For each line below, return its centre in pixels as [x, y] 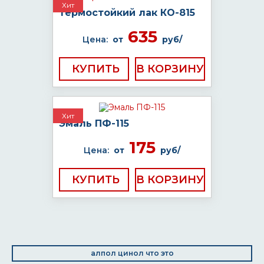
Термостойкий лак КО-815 [127, 13]
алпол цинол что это [132, 253]
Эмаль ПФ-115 [94, 123]
